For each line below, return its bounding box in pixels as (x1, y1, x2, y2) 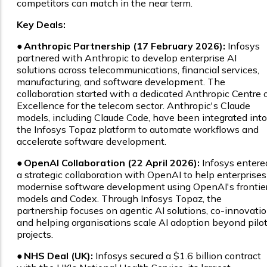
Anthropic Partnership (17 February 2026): (24, 40, 225, 52)
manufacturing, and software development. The (17, 76, 225, 88)
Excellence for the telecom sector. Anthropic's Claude (17, 100, 250, 112)
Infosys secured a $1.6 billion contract (93, 250, 261, 262)
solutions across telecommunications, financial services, (17, 64, 259, 76)
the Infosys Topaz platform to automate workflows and (17, 123, 259, 136)
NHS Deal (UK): (24, 250, 93, 262)
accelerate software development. (17, 135, 166, 148)
